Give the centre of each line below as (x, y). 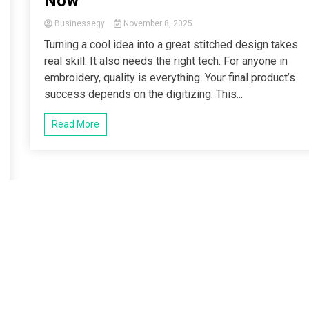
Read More (76, 124)
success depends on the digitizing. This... (144, 94)
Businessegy (80, 23)
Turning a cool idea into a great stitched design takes (171, 44)
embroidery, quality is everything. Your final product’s (170, 78)
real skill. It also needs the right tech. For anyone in (166, 61)
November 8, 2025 (157, 23)
